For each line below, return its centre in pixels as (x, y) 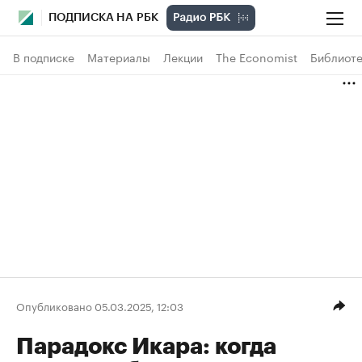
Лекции (183, 57)
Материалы (119, 57)
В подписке (44, 57)
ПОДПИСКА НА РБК (103, 18)
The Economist (257, 57)
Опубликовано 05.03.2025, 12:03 (100, 305)
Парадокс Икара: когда (146, 347)
